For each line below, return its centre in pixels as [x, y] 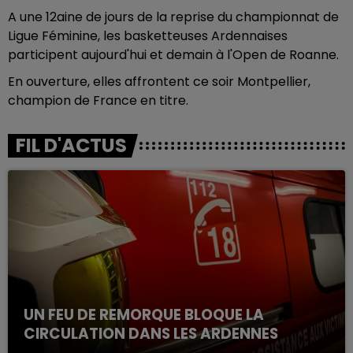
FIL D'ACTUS [71, 145]
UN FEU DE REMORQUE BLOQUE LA [144, 314]
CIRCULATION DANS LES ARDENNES [151, 333]
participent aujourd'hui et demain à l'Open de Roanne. [173, 55]
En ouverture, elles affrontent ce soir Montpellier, [159, 82]
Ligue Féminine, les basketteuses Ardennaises [148, 36]
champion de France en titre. [98, 100]
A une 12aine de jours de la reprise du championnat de [173, 17]
